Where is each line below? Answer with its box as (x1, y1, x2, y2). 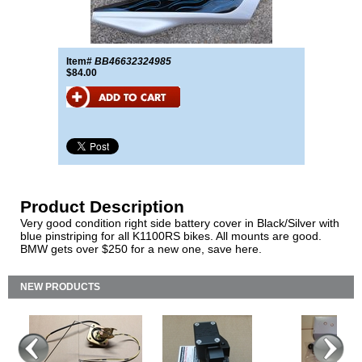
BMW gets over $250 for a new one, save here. (20, 242, 262, 255)
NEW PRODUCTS (20, 281, 100, 293)
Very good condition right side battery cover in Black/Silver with (20, 217, 339, 229)
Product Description (20, 197, 184, 216)
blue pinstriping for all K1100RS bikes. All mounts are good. (20, 229, 322, 242)
